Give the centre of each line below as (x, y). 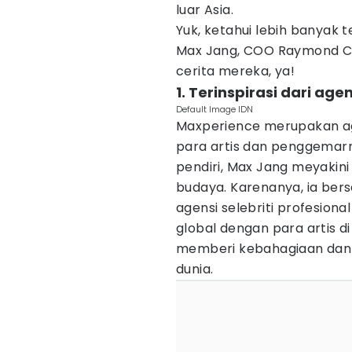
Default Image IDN (214, 109)
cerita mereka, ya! (236, 71)
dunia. (195, 269)
